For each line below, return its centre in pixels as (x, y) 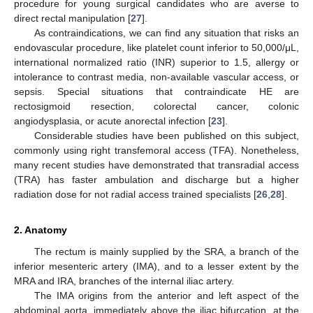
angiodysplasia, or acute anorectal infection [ (112, 121)
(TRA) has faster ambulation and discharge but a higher (156, 180)
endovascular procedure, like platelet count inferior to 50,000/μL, (156, 48)
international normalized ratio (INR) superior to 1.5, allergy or (156, 63)
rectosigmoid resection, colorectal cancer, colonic (156, 107)
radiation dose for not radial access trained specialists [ (135, 195)
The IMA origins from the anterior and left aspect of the (166, 296)
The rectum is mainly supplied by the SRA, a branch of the (166, 252)
